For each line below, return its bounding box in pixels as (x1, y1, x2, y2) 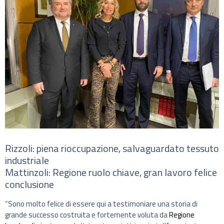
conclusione (5, 176, 54, 192)
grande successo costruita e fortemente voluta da (5, 209, 169, 220)
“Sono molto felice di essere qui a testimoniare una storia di (5, 198, 197, 209)
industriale (5, 152, 49, 168)
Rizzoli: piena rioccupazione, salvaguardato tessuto (5, 140, 219, 156)
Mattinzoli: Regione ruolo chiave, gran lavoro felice (5, 164, 217, 180)
